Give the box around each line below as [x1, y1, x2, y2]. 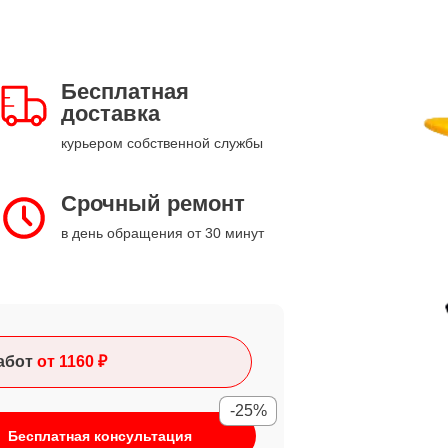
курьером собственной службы [61, 135, 263, 151]
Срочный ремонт [61, 191, 245, 216]
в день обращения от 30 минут [61, 225, 264, 241]
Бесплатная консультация [8, 428, 192, 444]
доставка [61, 101, 160, 126]
